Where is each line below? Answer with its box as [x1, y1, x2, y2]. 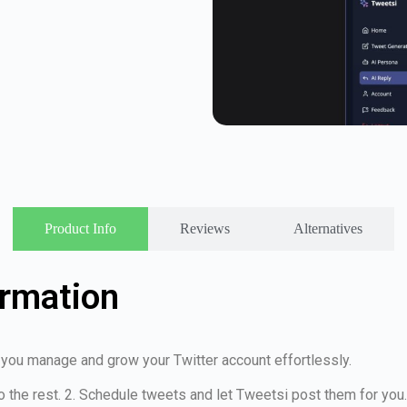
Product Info [45, 220, 116, 236]
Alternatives [293, 220, 362, 236]
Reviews [180, 220, 230, 236]
